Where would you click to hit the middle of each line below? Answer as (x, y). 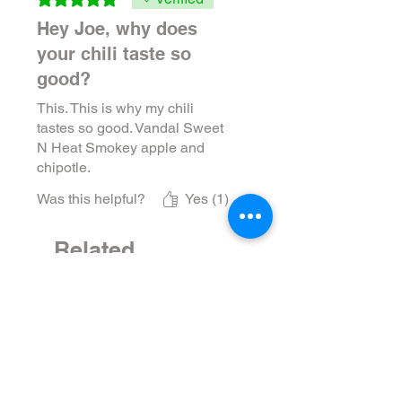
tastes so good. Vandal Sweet (130, 127)
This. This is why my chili (115, 108)
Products (102, 280)
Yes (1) (207, 198)
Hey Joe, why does (117, 28)
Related (94, 249)
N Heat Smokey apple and (121, 147)
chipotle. (64, 167)
